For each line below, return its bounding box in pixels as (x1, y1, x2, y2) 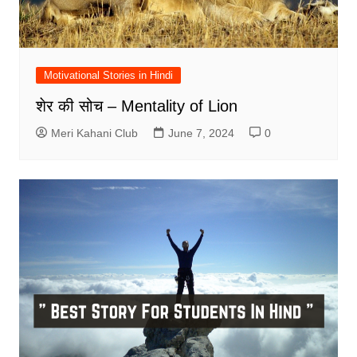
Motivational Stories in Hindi (43, 69, 173, 82)
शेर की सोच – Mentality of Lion (35, 97, 237, 116)
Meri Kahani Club (50, 127, 138, 140)
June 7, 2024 (167, 127, 234, 140)
